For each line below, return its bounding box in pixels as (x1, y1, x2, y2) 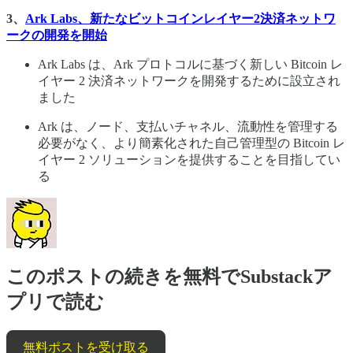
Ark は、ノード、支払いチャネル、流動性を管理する (38, 120, 338, 134)
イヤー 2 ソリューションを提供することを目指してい (38, 153, 340, 167)
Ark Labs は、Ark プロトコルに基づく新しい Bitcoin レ (38, 58, 343, 72)
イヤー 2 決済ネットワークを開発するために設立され (38, 74, 340, 88)
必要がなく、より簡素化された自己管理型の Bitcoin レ (38, 136, 345, 150)
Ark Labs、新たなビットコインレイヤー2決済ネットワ (25, 12, 336, 26)
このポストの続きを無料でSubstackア (6, 266, 333, 288)
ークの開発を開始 (6, 28, 107, 43)
